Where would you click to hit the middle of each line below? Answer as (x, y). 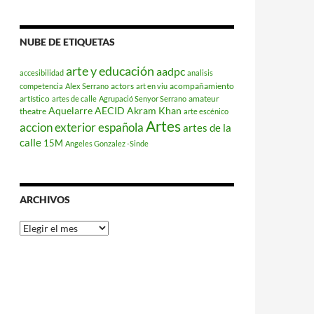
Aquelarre (70, 110)
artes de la (207, 128)
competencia (41, 86)
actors (122, 86)
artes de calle (74, 98)
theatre (33, 111)
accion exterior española (82, 127)
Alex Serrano (87, 86)
